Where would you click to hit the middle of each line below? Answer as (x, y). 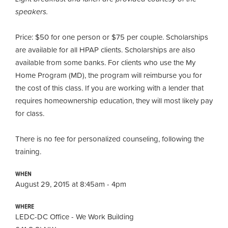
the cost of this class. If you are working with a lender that (109, 88)
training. (29, 151)
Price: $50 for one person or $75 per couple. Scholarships (112, 37)
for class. (32, 113)
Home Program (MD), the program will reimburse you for (109, 75)
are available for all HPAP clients (68, 49)
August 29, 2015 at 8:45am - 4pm (71, 184)
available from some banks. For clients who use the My (105, 62)
